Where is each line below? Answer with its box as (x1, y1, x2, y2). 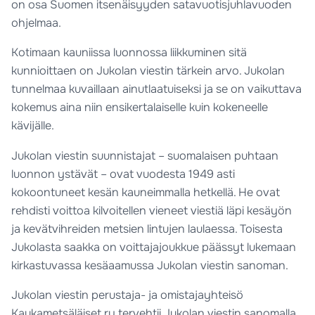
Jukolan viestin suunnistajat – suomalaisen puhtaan (11, 148, 279, 163)
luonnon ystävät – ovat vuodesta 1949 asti (11, 166, 236, 181)
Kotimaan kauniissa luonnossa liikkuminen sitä (11, 45, 247, 60)
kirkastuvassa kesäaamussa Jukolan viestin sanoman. (11, 257, 289, 273)
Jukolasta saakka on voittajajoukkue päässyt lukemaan (11, 239, 297, 255)
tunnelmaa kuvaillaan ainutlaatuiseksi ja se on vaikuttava (11, 82, 302, 97)
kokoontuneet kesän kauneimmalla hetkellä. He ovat (11, 184, 281, 200)
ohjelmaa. (11, 15, 62, 31)
